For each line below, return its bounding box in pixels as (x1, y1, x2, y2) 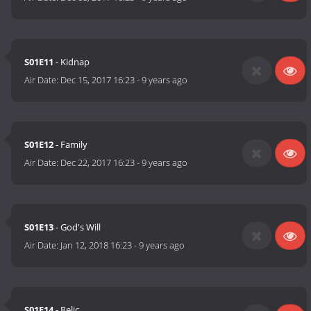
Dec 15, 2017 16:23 (60, 74, 135, 87)
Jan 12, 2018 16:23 (60, 239, 133, 252)
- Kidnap (53, 56, 90, 69)
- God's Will (53, 221, 101, 234)
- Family (53, 138, 88, 151)
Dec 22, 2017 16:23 (60, 156, 135, 169)
